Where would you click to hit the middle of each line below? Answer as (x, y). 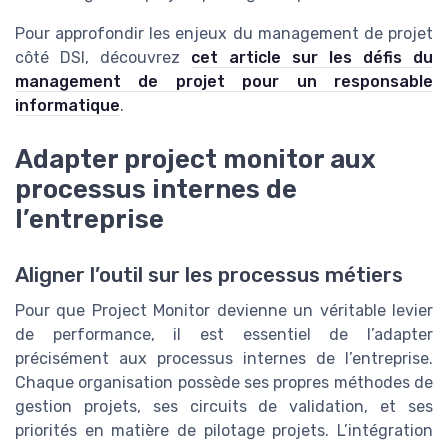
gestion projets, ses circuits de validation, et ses (224, 406)
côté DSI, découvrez (103, 57)
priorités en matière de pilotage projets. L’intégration (224, 430)
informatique (67, 105)
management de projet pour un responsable (224, 81)
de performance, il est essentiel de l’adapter (224, 334)
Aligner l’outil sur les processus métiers (209, 274)
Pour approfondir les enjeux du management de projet (224, 33)
